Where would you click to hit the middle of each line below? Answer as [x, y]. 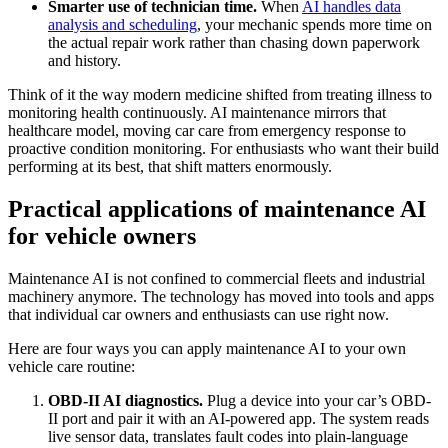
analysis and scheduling [122, 25]
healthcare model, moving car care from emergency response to [207, 131]
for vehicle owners [102, 235]
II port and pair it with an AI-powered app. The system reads [238, 418]
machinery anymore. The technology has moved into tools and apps [221, 296]
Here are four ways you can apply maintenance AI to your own [207, 348]
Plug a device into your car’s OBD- [317, 400]
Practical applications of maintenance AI [217, 208]
